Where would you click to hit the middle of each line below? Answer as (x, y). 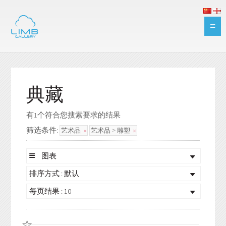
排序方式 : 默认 (54, 173)
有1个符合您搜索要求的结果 (74, 115)
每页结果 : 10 (50, 191)
